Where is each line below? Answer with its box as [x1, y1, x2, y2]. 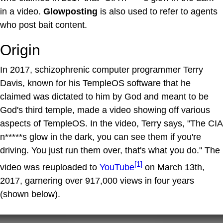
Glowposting [43, 6, 98, 16]
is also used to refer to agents [98, 6, 218, 16]
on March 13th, [142, 162, 205, 172]
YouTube [100, 162, 134, 172]
